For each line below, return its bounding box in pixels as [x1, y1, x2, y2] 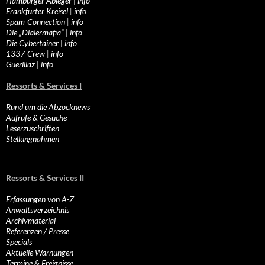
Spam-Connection [6, 17, 65, 27]
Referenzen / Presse [6, 226, 69, 237]
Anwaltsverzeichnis [6, 205, 69, 215]
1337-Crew [6, 49, 45, 59]
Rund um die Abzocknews [6, 102, 90, 112]
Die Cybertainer [6, 38, 59, 49]
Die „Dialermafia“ [6, 27, 64, 38]
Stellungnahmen [6, 134, 59, 144]
